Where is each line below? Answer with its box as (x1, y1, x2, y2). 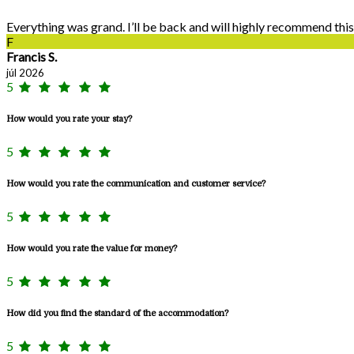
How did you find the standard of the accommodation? (6, 308, 228, 319)
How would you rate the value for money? (6, 243, 177, 254)
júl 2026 (6, 66, 44, 80)
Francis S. (6, 49, 57, 65)
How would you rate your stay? (6, 114, 132, 125)
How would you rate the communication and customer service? (6, 179, 265, 190)
